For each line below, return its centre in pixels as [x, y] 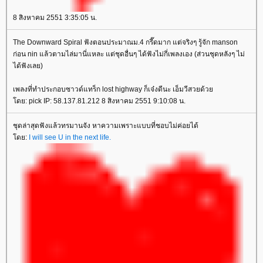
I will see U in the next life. [70, 137]
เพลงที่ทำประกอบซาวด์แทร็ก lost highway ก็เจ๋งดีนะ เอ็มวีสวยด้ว [113, 89]
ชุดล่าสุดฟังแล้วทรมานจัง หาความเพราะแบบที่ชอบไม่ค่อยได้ [106, 125]
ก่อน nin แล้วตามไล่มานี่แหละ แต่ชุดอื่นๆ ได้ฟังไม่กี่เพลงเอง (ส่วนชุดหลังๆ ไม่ [129, 54]
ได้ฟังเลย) [28, 65]
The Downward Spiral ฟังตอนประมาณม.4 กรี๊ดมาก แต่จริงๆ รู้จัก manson [125, 42]
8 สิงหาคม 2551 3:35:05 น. [55, 17]
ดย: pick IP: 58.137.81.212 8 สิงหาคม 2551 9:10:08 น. [99, 101]
